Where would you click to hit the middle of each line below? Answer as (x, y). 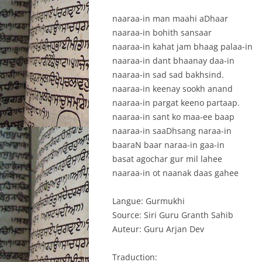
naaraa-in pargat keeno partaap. (176, 102)
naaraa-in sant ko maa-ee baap (173, 116)
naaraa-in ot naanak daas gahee (175, 173)
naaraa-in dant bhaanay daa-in (173, 60)
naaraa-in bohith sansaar (162, 32)
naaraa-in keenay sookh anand (173, 88)
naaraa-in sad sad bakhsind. (168, 74)
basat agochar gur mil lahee (167, 158)
